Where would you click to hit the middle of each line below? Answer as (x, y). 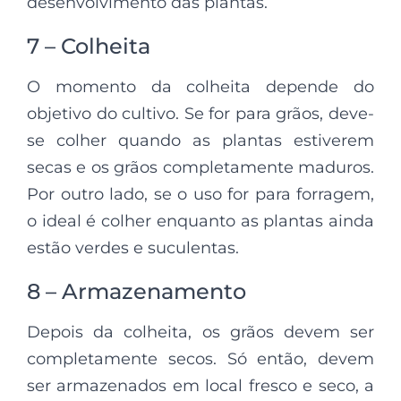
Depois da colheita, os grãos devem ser (200, 332)
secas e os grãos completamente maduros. (200, 167)
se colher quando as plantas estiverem (200, 140)
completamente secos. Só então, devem (200, 358)
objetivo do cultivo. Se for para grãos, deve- (200, 113)
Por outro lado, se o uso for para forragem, (200, 194)
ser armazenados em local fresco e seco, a (200, 385)
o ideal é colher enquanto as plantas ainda (200, 221)
